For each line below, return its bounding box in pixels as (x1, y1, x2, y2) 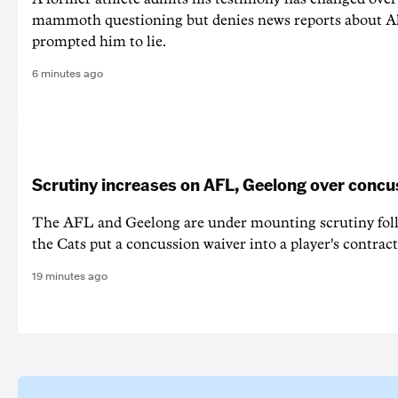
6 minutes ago (32, 68, 103, 81)
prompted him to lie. (32, 35, 166, 50)
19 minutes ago (32, 270, 107, 283)
